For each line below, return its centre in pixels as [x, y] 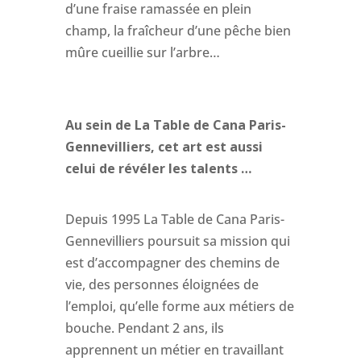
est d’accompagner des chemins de [172, 262]
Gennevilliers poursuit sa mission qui [177, 241]
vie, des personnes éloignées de [162, 284]
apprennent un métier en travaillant [174, 349]
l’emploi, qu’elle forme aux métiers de [179, 306]
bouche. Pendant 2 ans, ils [144, 328]
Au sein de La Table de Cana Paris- [175, 124]
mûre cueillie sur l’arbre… [142, 52]
